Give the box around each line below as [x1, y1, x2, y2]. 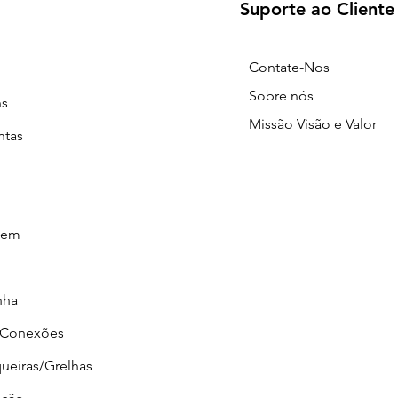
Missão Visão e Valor [248, 115, 377, 132]
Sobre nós [248, 86, 314, 104]
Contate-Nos [248, 58, 330, 76]
